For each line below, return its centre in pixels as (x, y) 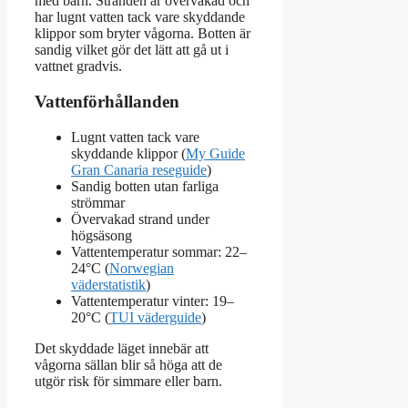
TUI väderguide (155, 317)
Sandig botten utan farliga (145, 186)
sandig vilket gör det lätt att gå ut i (132, 50)
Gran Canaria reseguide (139, 169)
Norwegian (142, 268)
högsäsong (102, 235)
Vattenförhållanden (107, 101)
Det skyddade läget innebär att (122, 348)
